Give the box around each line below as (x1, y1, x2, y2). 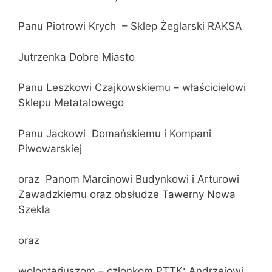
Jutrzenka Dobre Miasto (18, 50, 135, 63)
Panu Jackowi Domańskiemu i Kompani (18, 127, 211, 140)
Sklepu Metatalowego (18, 97, 124, 109)
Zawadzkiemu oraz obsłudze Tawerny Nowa (18, 188, 236, 201)
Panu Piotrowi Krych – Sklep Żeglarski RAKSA (18, 20, 242, 33)
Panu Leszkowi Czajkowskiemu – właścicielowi (18, 81, 246, 94)
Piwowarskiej (18, 142, 82, 155)
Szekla (18, 203, 50, 216)
